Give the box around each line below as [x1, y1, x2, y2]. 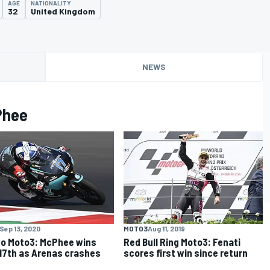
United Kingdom [31, 5, 95, 16]
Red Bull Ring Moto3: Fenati [124, 235, 241, 248]
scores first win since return [124, 246, 248, 259]
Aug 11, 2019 [148, 224, 186, 233]
